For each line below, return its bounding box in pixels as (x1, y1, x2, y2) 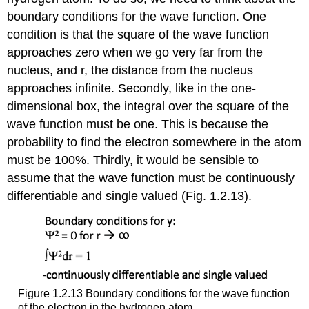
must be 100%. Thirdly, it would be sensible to (7, 152, 259, 167)
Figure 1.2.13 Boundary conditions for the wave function (17, 288, 290, 300)
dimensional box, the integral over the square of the (7, 99, 290, 113)
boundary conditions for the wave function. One (7, 9, 267, 23)
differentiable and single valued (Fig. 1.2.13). (7, 188, 252, 203)
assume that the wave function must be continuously (7, 170, 295, 185)
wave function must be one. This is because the (7, 117, 269, 131)
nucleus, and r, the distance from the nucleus (7, 63, 254, 77)
